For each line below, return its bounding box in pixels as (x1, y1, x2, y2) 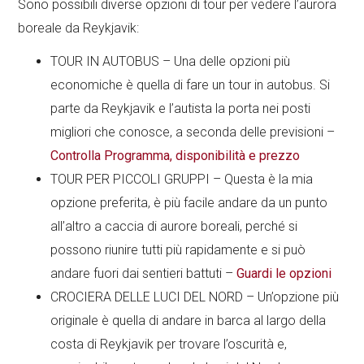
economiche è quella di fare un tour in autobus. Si (50, 77, 331, 93)
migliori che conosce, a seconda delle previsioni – (50, 124, 336, 141)
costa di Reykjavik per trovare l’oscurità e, (50, 336, 288, 353)
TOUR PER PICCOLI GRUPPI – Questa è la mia (50, 171, 314, 188)
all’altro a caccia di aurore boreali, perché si (50, 219, 298, 235)
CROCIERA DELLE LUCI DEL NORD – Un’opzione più (50, 289, 340, 305)
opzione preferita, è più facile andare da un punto (50, 195, 328, 211)
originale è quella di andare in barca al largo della (50, 313, 327, 329)
